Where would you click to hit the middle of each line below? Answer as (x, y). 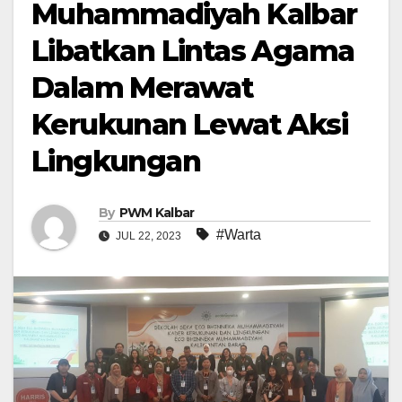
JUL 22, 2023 (149, 236)
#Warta (239, 235)
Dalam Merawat (143, 88)
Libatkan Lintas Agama (193, 51)
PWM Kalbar (157, 213)
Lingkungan (116, 162)
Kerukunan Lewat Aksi (189, 125)
